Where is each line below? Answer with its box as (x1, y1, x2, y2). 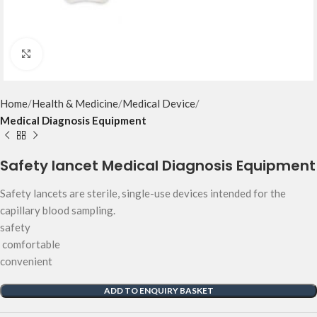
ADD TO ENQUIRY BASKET (103, 284, 214, 296)
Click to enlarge (42, 47, 115, 59)
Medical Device (122, 96, 195, 110)
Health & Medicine (32, 96, 118, 110)
